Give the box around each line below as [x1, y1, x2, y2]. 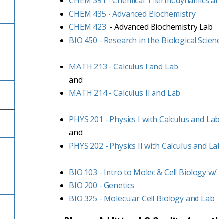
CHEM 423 [69, 22, 106, 32]
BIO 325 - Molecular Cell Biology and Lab [69, 193, 215, 204]
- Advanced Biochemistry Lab [106, 22, 213, 32]
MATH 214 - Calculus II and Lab [69, 88, 181, 98]
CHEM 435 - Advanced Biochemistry [69, 8, 196, 19]
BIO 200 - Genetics [69, 180, 135, 191]
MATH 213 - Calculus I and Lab [69, 61, 178, 72]
